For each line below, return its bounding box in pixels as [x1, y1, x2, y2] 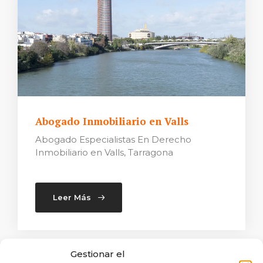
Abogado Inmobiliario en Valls [35, 114, 191, 128]
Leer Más [53, 193, 91, 202]
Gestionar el [70, 248, 125, 259]
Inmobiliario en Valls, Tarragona [35, 147, 173, 158]
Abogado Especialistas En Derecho [35, 134, 191, 145]
